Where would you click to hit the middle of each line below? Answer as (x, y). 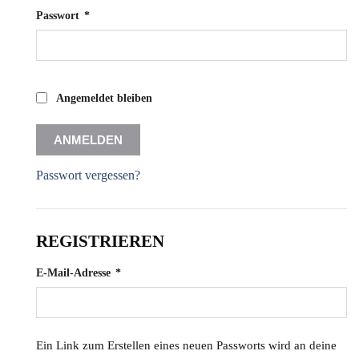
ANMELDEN (88, 140)
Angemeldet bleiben (104, 99)
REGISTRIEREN (100, 242)
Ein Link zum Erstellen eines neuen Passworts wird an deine (186, 346)
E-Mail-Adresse (75, 273)
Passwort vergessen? (88, 175)
